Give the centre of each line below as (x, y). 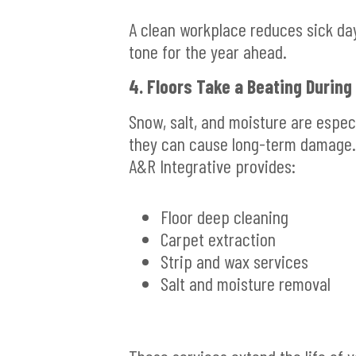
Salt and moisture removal (246, 284)
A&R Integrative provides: (212, 166)
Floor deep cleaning (224, 217)
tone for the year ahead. (208, 52)
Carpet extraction (218, 239)
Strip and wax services (234, 261)
